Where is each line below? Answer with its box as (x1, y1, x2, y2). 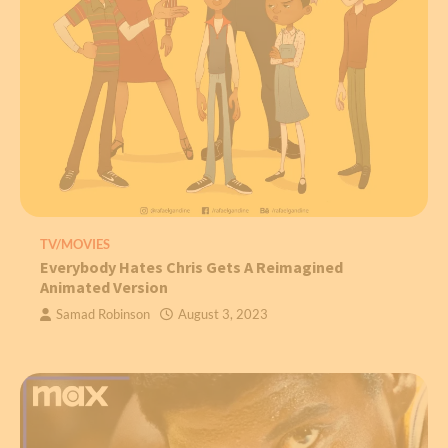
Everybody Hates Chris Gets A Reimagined (40, 257, 343, 278)
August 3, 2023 (178, 307, 268, 323)
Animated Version (40, 277, 168, 298)
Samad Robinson (56, 307, 150, 323)
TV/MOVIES (40, 237, 110, 253)
